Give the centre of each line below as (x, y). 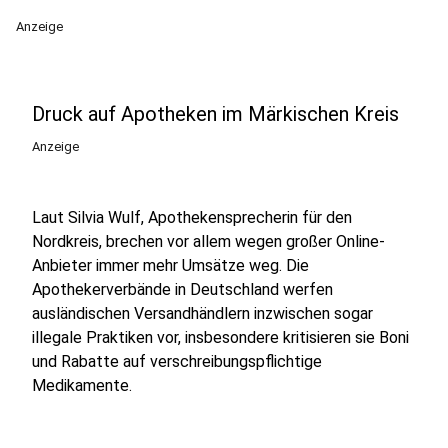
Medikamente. (82, 385)
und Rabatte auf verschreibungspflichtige (177, 361)
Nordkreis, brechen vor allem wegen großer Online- (208, 241)
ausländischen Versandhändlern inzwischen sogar (202, 313)
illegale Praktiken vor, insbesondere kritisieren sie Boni (220, 337)
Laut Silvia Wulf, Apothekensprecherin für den (192, 217)
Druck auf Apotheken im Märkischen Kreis (215, 114)
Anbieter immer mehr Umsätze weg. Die (170, 265)
